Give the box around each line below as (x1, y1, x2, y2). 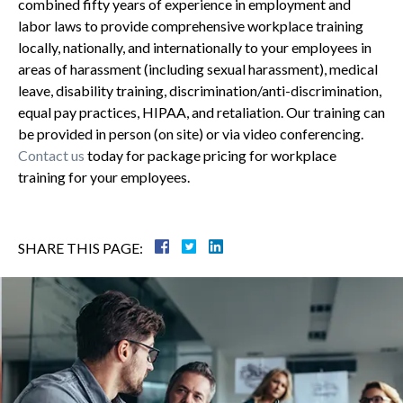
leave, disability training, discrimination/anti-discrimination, (18, 81, 381, 99)
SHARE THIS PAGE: (18, 238, 143, 256)
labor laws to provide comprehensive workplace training (18, 16, 363, 34)
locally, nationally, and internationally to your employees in (18, 38, 372, 56)
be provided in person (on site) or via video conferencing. (18, 124, 363, 142)
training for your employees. (18, 167, 190, 185)
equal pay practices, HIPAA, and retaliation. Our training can (18, 103, 385, 121)
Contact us (18, 146, 85, 164)
